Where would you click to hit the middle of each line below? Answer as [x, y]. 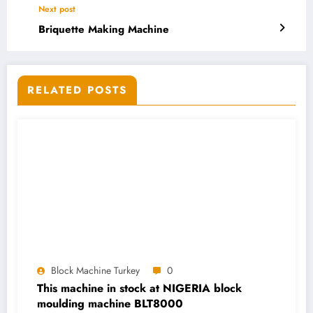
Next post [57, 9]
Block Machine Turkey [95, 271]
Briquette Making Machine [104, 30]
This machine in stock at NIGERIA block [139, 289]
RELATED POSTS [77, 90]
